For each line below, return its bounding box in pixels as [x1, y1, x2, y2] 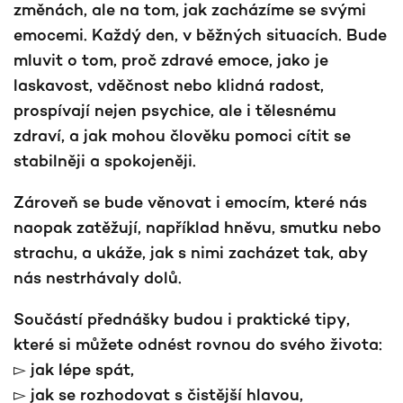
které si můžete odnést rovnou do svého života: [13, 334, 387, 354]
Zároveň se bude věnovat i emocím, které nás [13, 192, 367, 211]
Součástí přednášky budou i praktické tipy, [13, 309, 350, 328]
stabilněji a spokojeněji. [13, 150, 196, 170]
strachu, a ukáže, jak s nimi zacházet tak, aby [13, 242, 368, 262]
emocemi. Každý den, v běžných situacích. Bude [13, 24, 387, 44]
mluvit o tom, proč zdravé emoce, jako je [13, 49, 328, 69]
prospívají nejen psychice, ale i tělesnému [13, 100, 336, 120]
